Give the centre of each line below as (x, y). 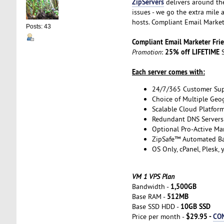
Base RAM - (149, 196)
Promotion (146, 52)
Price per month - (159, 216)
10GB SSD (195, 206)
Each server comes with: (168, 71)
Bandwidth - (151, 186)
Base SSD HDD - (156, 206)
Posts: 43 (38, 27)
